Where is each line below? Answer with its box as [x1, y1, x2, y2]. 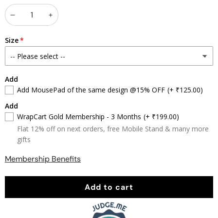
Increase [50, 15, 91, 27]
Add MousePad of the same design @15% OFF [17, 85, 165, 94]
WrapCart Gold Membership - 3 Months [17, 112, 141, 121]
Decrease [12, 15, 57, 27]
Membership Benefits [5, 154, 81, 164]
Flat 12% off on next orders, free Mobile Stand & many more [17, 124, 209, 133]
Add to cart [85, 182, 133, 192]
